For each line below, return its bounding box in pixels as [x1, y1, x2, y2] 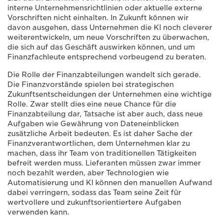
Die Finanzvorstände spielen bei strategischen [7, 80, 174, 88]
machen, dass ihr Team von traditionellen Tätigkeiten [7, 149, 196, 157]
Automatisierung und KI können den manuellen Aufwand [7, 178, 212, 187]
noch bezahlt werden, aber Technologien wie [7, 168, 169, 177]
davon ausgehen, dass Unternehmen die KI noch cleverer [7, 23, 212, 31]
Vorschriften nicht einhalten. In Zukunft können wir [7, 13, 189, 22]
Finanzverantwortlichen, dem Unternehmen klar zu [7, 139, 190, 147]
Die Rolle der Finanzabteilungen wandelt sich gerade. [7, 70, 201, 79]
